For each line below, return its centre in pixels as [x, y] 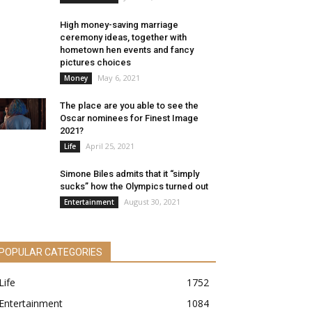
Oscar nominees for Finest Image [129, 118]
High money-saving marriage [119, 25]
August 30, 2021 [152, 202]
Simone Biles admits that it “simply [130, 174]
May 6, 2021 [119, 78]
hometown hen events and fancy [127, 50]
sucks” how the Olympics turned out [134, 186]
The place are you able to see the [129, 106]
